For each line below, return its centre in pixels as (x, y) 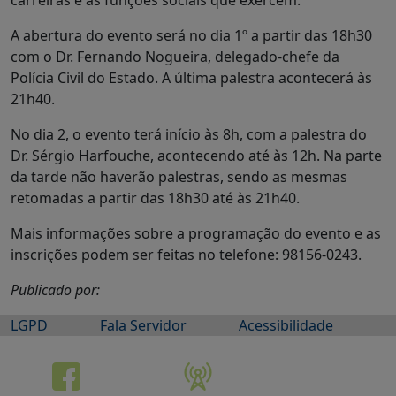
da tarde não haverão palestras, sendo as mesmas (179, 176)
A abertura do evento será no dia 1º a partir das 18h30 (191, 35)
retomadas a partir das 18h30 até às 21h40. (155, 198)
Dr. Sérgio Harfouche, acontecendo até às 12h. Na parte (196, 155)
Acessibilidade (286, 325)
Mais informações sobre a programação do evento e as (196, 233)
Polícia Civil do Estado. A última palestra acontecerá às (191, 77)
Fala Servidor (143, 325)
